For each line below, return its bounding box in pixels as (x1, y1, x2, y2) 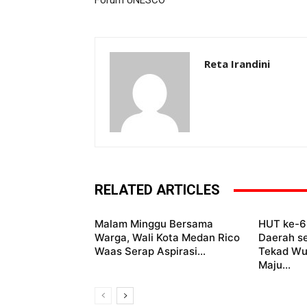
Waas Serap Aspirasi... (95, 245, 206, 258)
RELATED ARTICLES (95, 182, 220, 199)
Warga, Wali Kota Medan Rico (95, 231, 240, 245)
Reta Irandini (204, 57, 270, 71)
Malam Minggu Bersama (95, 217, 213, 231)
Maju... (258, 258, 291, 272)
